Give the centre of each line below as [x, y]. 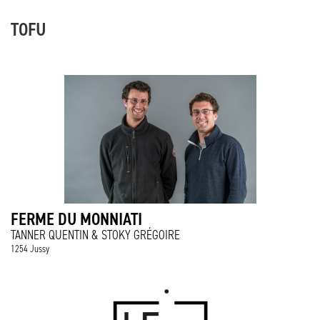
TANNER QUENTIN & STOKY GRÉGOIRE [95, 235]
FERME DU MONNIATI [76, 219]
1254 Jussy [30, 249]
